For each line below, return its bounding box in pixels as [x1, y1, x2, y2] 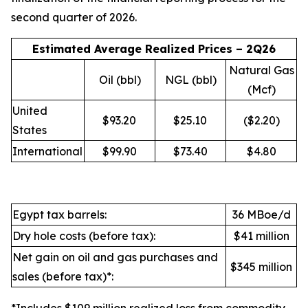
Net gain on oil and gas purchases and [12, 250, 218, 264]
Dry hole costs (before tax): [12, 229, 155, 243]
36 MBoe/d [232, 208, 291, 221]
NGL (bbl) [164, 73, 217, 87]
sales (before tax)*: [12, 269, 113, 283]
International [12, 144, 82, 158]
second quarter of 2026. [11, 10, 137, 24]
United [12, 104, 47, 118]
